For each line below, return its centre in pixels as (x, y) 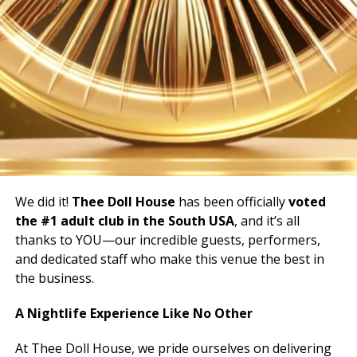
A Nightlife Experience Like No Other (133, 314)
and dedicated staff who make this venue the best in (169, 259)
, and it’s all (267, 221)
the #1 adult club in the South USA (124, 221)
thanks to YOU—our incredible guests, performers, (167, 240)
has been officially (231, 202)
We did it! (43, 202)
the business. (54, 279)
